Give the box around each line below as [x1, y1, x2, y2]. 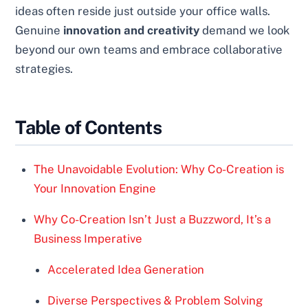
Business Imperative [34, 231, 143, 245]
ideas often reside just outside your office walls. [15, 4, 271, 19]
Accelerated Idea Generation [47, 262, 205, 276]
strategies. [15, 62, 74, 76]
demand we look [199, 23, 290, 38]
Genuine [15, 23, 64, 38]
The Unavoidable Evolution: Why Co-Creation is [34, 162, 285, 177]
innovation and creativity [63, 23, 200, 38]
